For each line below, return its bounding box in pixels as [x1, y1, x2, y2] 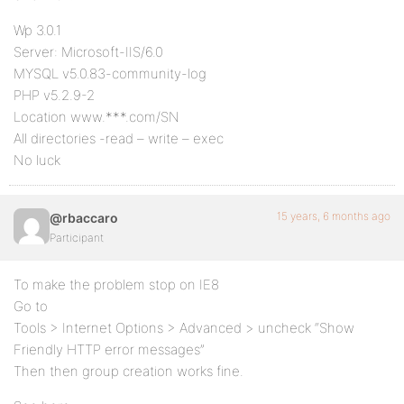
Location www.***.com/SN [14, 108, 179, 125]
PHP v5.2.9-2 [14, 87, 95, 104]
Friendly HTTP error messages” [14, 341, 205, 358]
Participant [50, 231, 104, 244]
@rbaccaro [50, 210, 118, 225]
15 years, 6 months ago [277, 209, 390, 223]
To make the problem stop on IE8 [14, 276, 219, 293]
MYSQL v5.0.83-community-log [14, 65, 207, 82]
